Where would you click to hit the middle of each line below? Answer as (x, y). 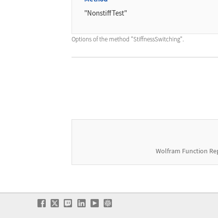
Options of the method (101, 39)
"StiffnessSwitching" (157, 39)
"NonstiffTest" (106, 13)
